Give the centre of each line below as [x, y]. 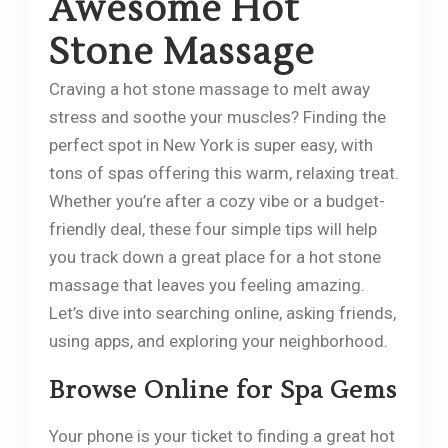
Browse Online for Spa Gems [222, 390]
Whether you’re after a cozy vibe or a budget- [216, 200]
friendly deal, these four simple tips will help [212, 228]
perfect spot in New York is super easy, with [210, 144]
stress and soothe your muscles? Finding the [217, 116]
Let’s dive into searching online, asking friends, [222, 312]
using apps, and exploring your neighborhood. [218, 340]
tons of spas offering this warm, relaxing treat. [223, 172]
